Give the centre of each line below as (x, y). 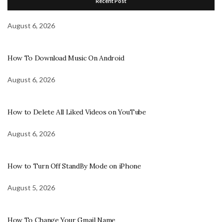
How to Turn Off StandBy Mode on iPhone (74, 166)
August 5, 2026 (31, 187)
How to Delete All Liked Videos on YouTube (77, 112)
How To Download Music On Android (66, 58)
